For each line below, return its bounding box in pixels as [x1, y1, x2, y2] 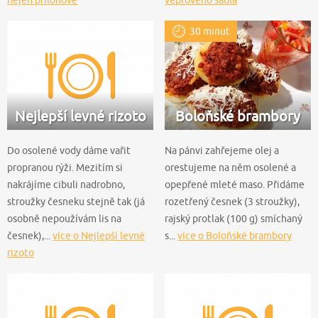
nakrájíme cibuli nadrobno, [7, 178, 125, 190]
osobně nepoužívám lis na [7, 212, 121, 224]
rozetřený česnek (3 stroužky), [165, 195, 300, 207]
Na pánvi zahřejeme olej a [165, 144, 279, 156]
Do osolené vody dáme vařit [7, 144, 131, 156]
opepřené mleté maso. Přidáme [165, 178, 305, 190]
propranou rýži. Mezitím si [7, 161, 123, 173]
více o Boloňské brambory [177, 229, 292, 241]
